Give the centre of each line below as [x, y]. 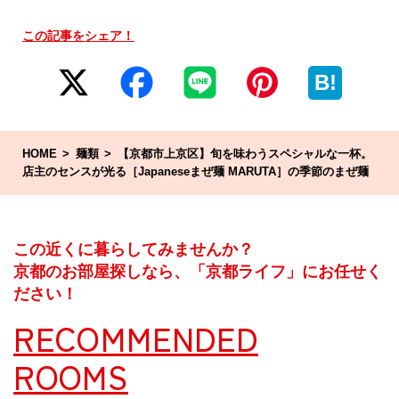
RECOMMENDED [136, 338]
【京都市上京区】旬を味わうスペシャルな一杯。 [244, 154]
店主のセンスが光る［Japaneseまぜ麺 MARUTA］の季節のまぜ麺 [195, 172]
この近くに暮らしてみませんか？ [134, 249]
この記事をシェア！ [78, 36]
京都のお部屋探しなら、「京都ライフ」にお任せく [198, 272]
